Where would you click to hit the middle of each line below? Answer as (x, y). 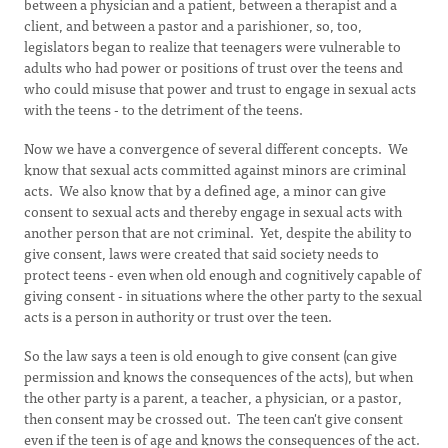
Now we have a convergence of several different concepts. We (216, 148)
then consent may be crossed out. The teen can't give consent (213, 418)
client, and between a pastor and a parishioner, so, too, (193, 25)
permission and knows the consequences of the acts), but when (218, 376)
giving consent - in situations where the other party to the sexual (223, 295)
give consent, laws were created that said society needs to (201, 253)
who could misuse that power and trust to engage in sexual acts (220, 88)
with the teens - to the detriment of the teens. (163, 109)
